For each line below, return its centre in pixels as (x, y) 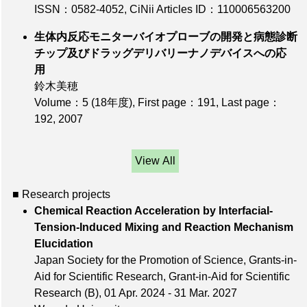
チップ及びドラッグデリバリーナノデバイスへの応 (160, 53)
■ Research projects (61, 194)
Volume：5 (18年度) (83, 102)
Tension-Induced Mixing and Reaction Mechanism (164, 227)
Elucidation (146, 243)
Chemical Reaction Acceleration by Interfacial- (153, 210)
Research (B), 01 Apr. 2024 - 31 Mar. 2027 (136, 293)
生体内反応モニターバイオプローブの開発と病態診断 (166, 36)
